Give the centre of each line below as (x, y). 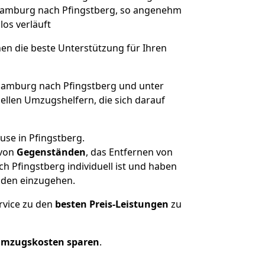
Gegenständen (51, 152)
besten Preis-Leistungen (112, 204)
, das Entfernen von (129, 152)
